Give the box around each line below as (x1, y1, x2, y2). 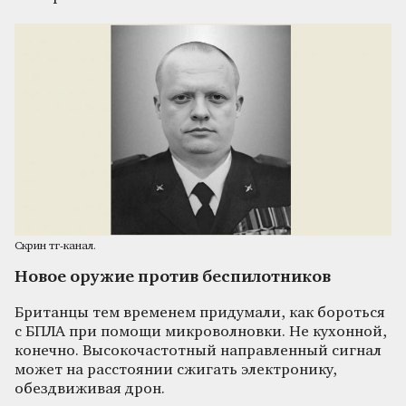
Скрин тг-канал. (14, 241, 96, 253)
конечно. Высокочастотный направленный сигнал (14, 343, 382, 359)
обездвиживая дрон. (14, 381, 165, 397)
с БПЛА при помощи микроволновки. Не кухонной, (14, 324, 387, 340)
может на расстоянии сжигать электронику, (14, 362, 337, 378)
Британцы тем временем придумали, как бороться (14, 304, 385, 321)
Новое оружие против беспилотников (14, 268, 331, 285)
